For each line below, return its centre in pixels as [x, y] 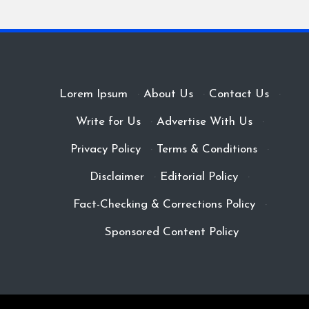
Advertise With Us [204, 122]
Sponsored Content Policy [172, 232]
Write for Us [108, 122]
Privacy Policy [106, 149]
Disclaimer [117, 177]
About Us [168, 94]
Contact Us [239, 94]
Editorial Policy [199, 177]
